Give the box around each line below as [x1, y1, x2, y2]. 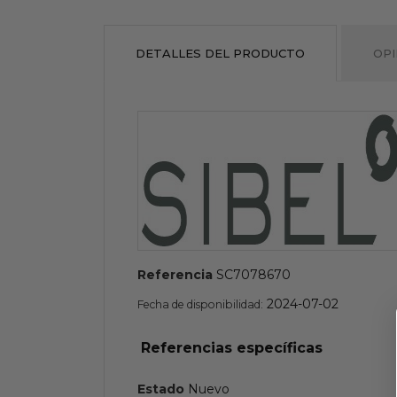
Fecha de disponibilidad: [137, 297, 263, 311]
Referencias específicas [141, 339, 323, 357]
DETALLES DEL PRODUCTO [136, 45, 305, 60]
